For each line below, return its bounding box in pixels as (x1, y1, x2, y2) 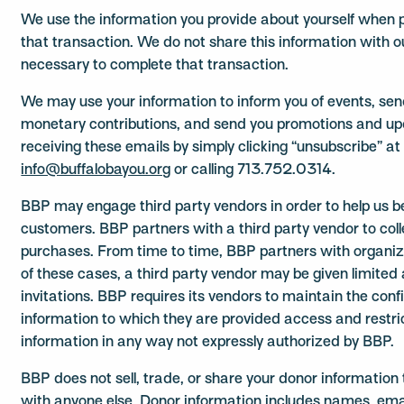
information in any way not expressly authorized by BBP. (21, 335, 395, 350)
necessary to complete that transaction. (21, 59, 289, 73)
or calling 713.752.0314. (170, 163, 336, 178)
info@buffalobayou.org (21, 163, 171, 178)
